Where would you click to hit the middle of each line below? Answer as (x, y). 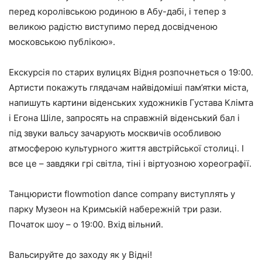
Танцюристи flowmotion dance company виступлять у (122, 194)
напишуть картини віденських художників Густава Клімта (131, 102)
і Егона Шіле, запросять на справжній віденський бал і (124, 118)
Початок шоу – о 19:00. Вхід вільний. (86, 224)
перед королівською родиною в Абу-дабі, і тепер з (117, 11)
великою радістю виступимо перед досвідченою (113, 26)
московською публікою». (62, 42)
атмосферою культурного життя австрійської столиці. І (126, 148)
